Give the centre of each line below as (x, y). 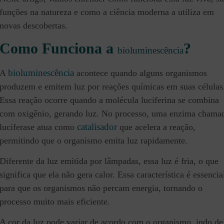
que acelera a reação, (156, 127)
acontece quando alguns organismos (140, 73)
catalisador (97, 127)
